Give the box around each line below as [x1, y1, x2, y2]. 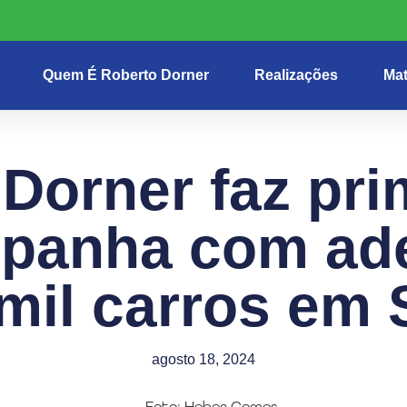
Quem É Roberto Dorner [43, 67, 209, 83]
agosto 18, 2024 [152, 352, 255, 368]
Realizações [254, 67, 338, 83]
